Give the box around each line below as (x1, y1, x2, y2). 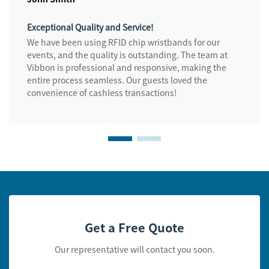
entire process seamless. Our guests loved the (27, 74, 207, 86)
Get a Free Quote (85, 219, 184, 237)
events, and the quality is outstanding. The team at (27, 49, 228, 61)
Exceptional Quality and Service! (27, 21, 154, 34)
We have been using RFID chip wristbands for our (27, 36, 220, 49)
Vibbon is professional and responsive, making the (27, 61, 226, 74)
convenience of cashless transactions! (27, 86, 177, 99)
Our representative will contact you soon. (54, 243, 215, 256)
